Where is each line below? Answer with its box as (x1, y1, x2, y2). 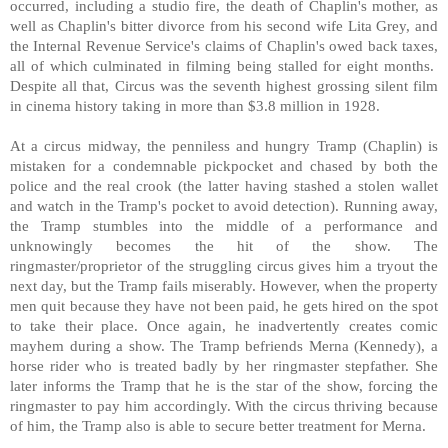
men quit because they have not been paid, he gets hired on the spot (10, 296, 438, 314)
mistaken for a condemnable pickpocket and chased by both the (10, 156, 438, 174)
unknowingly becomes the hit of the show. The (10, 236, 438, 254)
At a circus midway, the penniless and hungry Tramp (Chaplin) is (10, 136, 438, 154)
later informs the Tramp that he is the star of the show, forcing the (10, 376, 438, 394)
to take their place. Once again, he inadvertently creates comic (10, 316, 438, 334)
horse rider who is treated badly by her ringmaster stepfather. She (10, 356, 438, 374)
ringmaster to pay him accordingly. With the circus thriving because (10, 396, 438, 414)
